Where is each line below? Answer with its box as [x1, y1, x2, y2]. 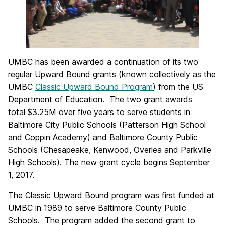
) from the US [153, 82, 203, 92]
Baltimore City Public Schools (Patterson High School [8, 120, 206, 130]
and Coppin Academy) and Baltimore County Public [8, 132, 198, 143]
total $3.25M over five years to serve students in [8, 107, 190, 118]
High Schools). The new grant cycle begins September [8, 157, 210, 168]
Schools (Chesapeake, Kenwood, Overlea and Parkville [8, 145, 211, 155]
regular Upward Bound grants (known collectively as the [8, 69, 216, 80]
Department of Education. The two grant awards [8, 94, 192, 105]
